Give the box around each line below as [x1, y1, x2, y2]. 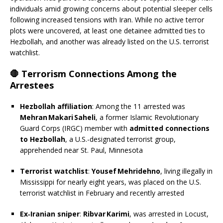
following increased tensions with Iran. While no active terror [10, 14, 204, 24]
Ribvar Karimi [83, 209, 129, 219]
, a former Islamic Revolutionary [96, 112, 199, 122]
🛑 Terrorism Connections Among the [10, 67, 177, 80]
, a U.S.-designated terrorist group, [65, 134, 176, 144]
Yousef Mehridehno [92, 166, 160, 176]
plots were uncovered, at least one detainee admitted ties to [10, 25, 205, 35]
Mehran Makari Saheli [20, 112, 96, 122]
